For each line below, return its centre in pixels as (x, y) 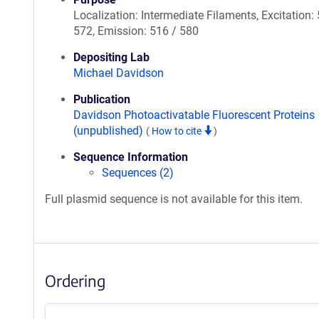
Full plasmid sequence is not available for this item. (174, 199)
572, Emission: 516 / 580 (136, 31)
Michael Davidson (119, 73)
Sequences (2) (138, 173)
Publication (102, 99)
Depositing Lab (111, 57)
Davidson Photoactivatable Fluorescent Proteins (194, 115)
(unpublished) (110, 131)
